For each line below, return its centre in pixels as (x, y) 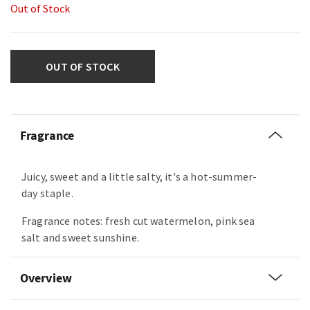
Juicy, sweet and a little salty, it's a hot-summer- (139, 177)
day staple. (47, 193)
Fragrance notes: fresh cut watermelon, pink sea (138, 221)
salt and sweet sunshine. (80, 238)
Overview (46, 278)
